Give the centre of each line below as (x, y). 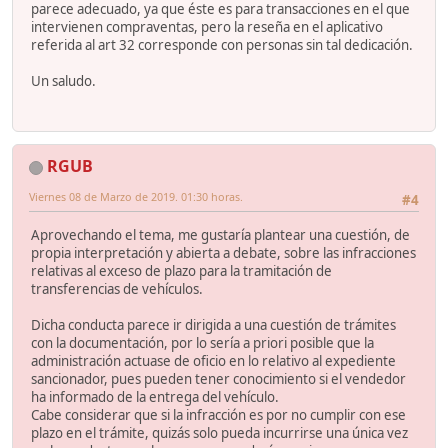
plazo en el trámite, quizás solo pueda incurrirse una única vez (219, 432)
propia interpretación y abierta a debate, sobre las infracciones (223, 252)
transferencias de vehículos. (117, 288)
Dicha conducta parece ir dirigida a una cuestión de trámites (213, 324)
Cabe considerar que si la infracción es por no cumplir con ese (218, 414)
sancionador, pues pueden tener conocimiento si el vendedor (218, 378)
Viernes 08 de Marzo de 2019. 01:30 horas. (136, 197)
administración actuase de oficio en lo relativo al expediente (213, 360)
